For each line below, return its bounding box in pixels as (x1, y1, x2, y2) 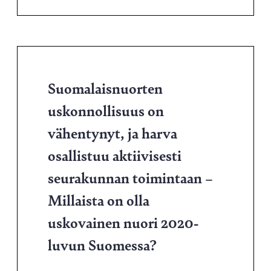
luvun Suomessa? (48, 234, 157, 255)
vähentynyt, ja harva (48, 122, 177, 143)
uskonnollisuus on (48, 100, 164, 120)
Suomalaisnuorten (48, 77, 163, 98)
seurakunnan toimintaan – (48, 167, 213, 188)
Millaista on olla (48, 189, 149, 210)
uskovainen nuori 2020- (48, 212, 198, 232)
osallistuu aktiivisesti (48, 145, 181, 165)
